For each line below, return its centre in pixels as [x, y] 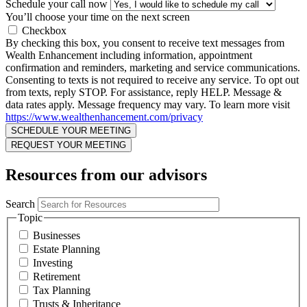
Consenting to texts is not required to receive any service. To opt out [152, 79]
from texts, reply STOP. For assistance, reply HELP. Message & [144, 92]
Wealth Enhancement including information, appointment [129, 55]
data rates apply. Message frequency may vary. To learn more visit [148, 104]
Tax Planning [62, 290]
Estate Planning [66, 249]
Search [20, 204]
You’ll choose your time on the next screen [98, 16]
